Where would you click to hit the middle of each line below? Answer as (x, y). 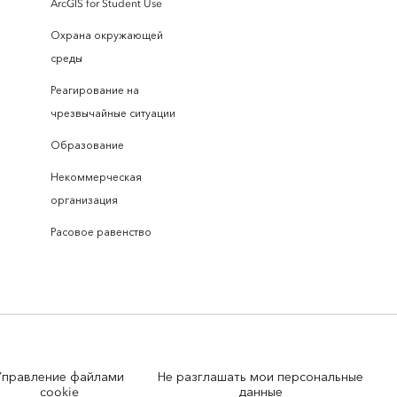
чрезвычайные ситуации (113, 113)
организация (84, 200)
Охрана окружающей (107, 35)
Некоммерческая (96, 177)
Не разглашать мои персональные (261, 377)
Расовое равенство (101, 232)
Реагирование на (95, 90)
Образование (87, 145)
